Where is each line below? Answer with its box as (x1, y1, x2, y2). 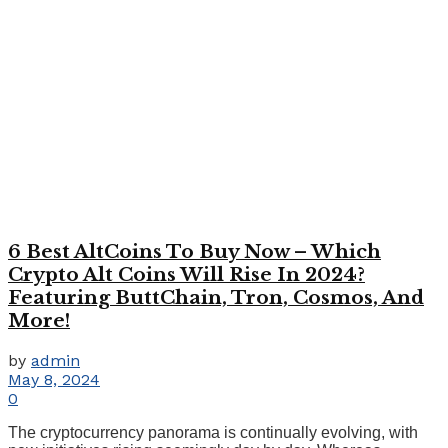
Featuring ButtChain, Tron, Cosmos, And (8, 285, 424, 309)
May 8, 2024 (8, 369, 100, 389)
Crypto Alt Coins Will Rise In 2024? (8, 262, 365, 286)
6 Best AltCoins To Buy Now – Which (8, 239, 381, 263)
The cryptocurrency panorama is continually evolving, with (8, 423, 418, 441)
